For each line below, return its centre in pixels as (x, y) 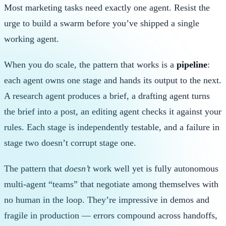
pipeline (192, 65)
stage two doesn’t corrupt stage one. (70, 143)
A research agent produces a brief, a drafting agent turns (107, 96)
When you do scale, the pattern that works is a (90, 65)
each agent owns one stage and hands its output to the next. (113, 80)
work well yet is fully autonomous (154, 169)
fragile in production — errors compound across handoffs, (111, 216)
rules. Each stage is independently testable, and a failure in (112, 127)
